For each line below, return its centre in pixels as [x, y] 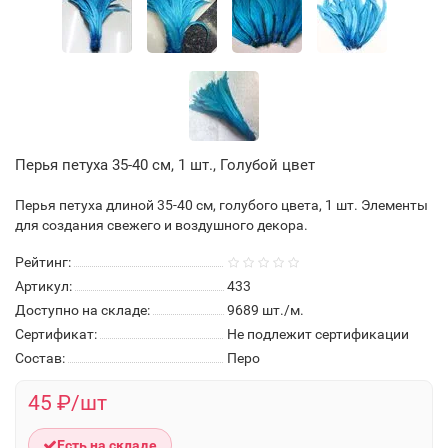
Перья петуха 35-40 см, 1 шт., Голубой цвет [165, 165]
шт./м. [281, 310]
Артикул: [43, 286]
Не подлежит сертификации [318, 334]
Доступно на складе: [82, 310]
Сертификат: [56, 334]
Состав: [40, 358]
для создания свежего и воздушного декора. [161, 225]
